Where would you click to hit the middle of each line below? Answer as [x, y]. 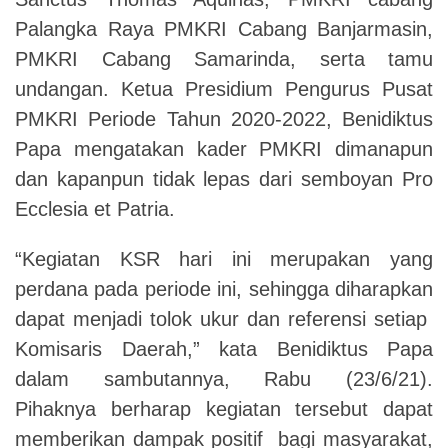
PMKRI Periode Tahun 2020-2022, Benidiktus [224, 118]
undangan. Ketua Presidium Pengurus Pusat [224, 88]
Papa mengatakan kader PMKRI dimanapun [224, 148]
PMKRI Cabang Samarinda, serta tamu [224, 58]
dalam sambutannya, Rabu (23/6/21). [224, 378]
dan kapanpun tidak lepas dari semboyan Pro [224, 178]
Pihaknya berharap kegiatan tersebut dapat [224, 408]
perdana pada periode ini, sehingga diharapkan [224, 288]
